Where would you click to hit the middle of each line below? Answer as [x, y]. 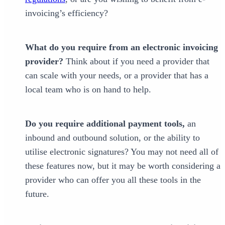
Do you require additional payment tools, [105, 123]
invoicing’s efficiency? [67, 13]
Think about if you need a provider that [136, 61]
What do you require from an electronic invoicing [122, 47]
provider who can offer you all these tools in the [113, 180]
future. [37, 194]
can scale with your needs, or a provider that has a [117, 75]
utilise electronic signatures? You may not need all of [122, 151]
